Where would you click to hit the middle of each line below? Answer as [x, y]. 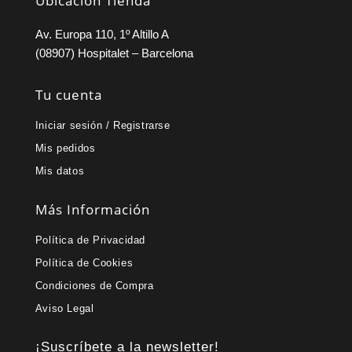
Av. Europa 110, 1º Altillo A [102, 35]
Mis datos [60, 171]
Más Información [92, 210]
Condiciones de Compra [94, 286]
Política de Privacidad [90, 240]
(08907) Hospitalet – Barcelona [114, 53]
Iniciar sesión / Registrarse [103, 126]
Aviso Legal [64, 309]
